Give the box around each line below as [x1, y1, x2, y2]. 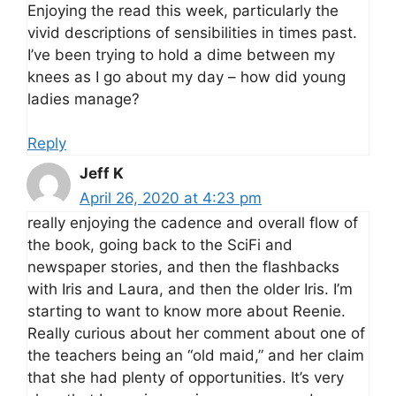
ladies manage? [27, 89, 140, 108]
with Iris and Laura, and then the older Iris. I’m [27, 280, 353, 299]
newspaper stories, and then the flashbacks [27, 258, 339, 277]
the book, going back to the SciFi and [27, 236, 293, 255]
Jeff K [80, 164, 124, 183]
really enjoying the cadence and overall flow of [27, 214, 358, 232]
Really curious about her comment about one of [27, 324, 365, 343]
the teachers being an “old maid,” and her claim [27, 346, 364, 365]
